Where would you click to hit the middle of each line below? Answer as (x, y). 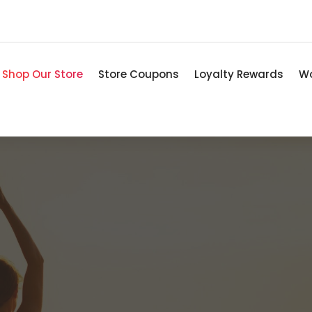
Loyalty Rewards (239, 74)
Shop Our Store (42, 74)
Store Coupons (138, 74)
